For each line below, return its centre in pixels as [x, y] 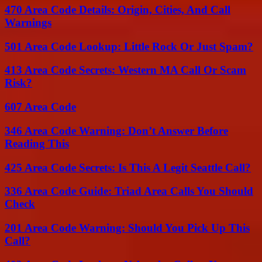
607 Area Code [40, 107]
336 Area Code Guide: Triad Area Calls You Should [129, 191]
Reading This [37, 143]
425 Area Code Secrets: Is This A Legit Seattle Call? [128, 167]
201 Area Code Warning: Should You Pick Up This [127, 228]
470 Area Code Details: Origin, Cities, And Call [118, 10]
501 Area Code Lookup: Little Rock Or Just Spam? [129, 46]
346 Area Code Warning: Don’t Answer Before [116, 130]
